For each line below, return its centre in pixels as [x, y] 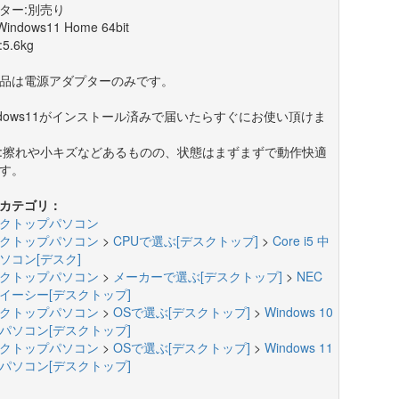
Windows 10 [298, 311]
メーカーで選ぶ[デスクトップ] [197, 276]
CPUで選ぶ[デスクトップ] [185, 240]
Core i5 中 [301, 240]
